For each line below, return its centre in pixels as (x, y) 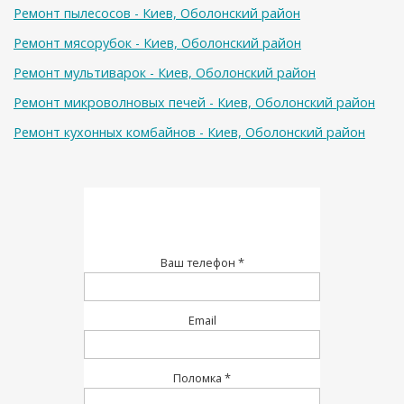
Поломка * (202, 378)
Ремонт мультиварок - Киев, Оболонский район (165, 73)
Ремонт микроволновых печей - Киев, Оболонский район (194, 102)
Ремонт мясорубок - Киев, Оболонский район (157, 43)
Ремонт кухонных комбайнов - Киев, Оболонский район (189, 132)
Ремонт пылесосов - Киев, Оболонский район (157, 13)
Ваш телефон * (202, 262)
